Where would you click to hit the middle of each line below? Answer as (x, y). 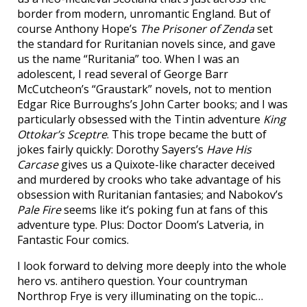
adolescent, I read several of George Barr (123, 74)
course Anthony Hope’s (78, 29)
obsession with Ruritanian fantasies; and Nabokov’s (150, 195)
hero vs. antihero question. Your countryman (132, 281)
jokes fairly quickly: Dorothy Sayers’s (112, 150)
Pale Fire (39, 210)
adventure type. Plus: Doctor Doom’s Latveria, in (140, 225)
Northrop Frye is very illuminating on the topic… (140, 296)
